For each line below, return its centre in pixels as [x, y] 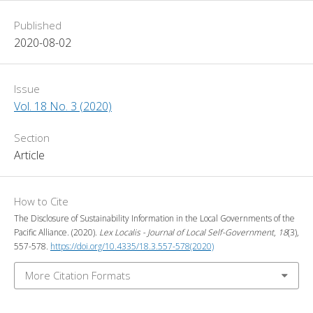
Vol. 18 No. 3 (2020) [63, 106]
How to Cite [41, 201]
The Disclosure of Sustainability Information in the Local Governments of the [154, 218]
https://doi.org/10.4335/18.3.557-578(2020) [132, 246]
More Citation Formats [78, 275]
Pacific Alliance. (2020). [57, 232]
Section [32, 137]
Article [29, 155]
